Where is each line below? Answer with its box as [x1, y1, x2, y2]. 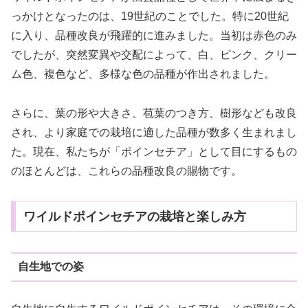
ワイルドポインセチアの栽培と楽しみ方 [23, 209, 246, 223]
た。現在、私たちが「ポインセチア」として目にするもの [11, 146, 297, 158]
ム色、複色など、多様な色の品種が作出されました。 [11, 68, 275, 80]
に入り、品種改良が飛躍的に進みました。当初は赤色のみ [11, 30, 297, 42]
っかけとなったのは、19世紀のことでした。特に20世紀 [11, 10, 289, 23]
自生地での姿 [17, 261, 84, 273]
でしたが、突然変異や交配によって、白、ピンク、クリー [11, 49, 297, 61]
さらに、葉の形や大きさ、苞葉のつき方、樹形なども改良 [11, 107, 297, 120]
